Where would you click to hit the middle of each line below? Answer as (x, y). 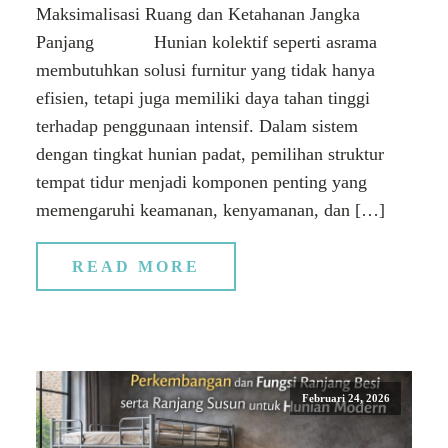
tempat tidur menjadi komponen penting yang (201, 182)
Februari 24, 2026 (345, 398)
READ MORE (136, 267)
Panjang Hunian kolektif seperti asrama (206, 42)
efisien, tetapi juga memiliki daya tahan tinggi (203, 98)
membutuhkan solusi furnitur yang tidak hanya (205, 70)
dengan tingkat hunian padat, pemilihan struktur (210, 154)
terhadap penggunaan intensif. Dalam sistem (197, 126)
